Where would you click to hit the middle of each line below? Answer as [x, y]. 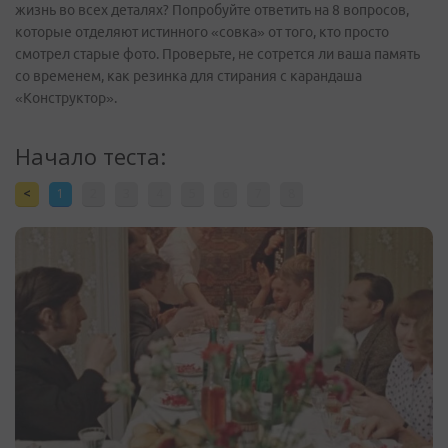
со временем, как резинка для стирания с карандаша [188, 75]
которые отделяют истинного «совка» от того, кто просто [202, 31]
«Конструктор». [66, 97]
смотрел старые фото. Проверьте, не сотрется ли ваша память [217, 53]
